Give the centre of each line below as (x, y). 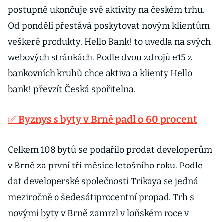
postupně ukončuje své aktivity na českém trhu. (106, 10)
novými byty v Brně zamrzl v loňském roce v (98, 213)
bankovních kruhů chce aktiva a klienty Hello (100, 73)
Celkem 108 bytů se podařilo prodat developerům (110, 150)
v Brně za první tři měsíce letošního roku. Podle (105, 166)
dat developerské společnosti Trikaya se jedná (103, 181)
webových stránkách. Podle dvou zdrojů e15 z (100, 57)
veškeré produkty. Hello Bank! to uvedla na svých (109, 42)
